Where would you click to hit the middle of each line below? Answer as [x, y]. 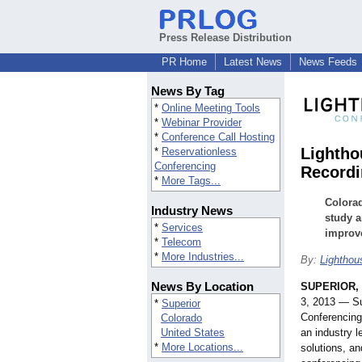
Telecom [181, 242]
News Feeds [328, 62]
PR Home [184, 62]
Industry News [192, 211]
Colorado [181, 318]
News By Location [202, 287]
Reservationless [199, 152]
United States [193, 333]
